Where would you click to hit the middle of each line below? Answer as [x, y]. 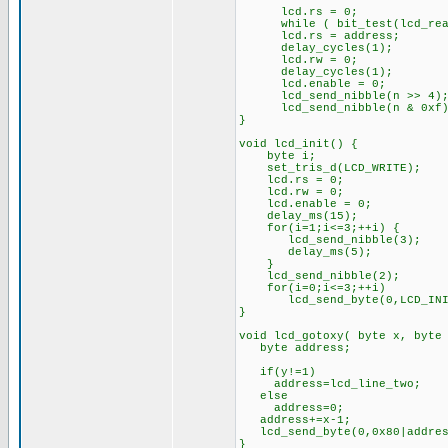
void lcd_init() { [298, 144]
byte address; [294, 348]
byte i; [277, 156]
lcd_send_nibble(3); [329, 240]
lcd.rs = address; [319, 36]
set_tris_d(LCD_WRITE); [329, 168]
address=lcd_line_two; [329, 384]
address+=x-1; [294, 420]
